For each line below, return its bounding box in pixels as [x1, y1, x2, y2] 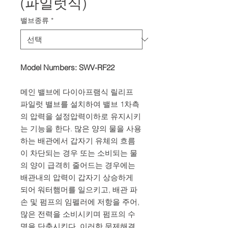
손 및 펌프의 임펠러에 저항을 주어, [20, 197, 139, 207]
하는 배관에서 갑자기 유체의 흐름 [20, 136, 135, 146]
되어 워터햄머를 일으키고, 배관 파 [20, 185, 137, 194]
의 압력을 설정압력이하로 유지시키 [20, 111, 141, 121]
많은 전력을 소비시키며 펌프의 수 [20, 209, 135, 219]
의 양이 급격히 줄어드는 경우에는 [20, 160, 135, 170]
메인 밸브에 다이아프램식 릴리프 [20, 87, 133, 97]
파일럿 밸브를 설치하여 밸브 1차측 [20, 99, 139, 109]
